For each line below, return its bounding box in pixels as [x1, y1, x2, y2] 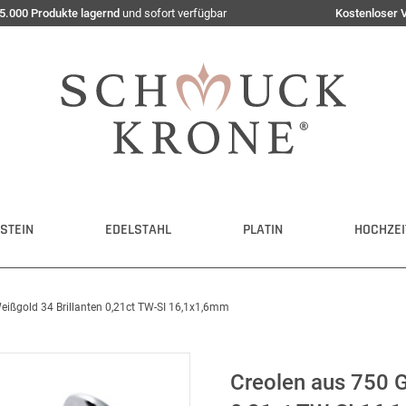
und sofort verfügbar [120, 6, 227, 20]
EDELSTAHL [105, 220, 171, 239]
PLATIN [243, 220, 283, 239]
